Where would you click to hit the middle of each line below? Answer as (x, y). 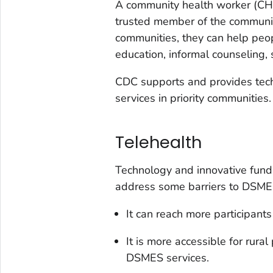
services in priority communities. (193, 98)
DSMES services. (167, 257)
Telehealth (158, 143)
